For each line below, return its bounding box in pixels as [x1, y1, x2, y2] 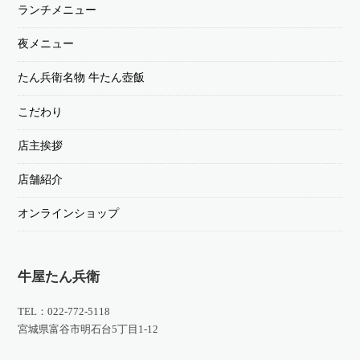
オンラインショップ [18, 207, 120, 220]
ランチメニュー [18, 4, 97, 17]
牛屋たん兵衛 [18, 268, 100, 284]
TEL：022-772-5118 [18, 305, 111, 317]
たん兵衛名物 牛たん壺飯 [18, 72, 145, 84]
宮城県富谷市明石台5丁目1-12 [18, 322, 159, 335]
